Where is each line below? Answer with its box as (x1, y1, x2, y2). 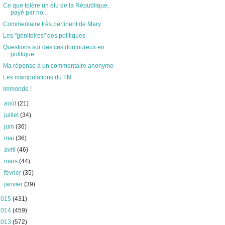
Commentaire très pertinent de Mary (3, 21, 101, 28)
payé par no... (10, 9, 48, 16)
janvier (4, 181, 25, 188)
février (4, 169, 23, 176)
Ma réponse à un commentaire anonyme (3, 62, 114, 69)
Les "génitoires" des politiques (3, 32, 85, 39)
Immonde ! (3, 85, 32, 92)
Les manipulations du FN (3, 74, 71, 81)
